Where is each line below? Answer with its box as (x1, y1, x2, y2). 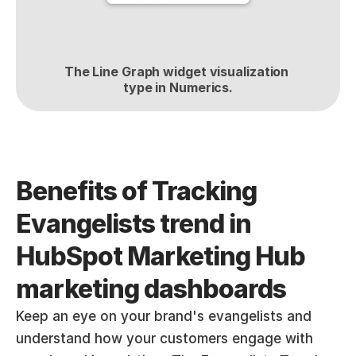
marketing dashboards (16, 273, 286, 304)
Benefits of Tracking (16, 176, 257, 207)
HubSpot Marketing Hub (16, 241, 305, 272)
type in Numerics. (122, 79, 234, 95)
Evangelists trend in (16, 208, 251, 239)
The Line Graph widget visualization (64, 64, 289, 79)
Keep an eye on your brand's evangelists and (16, 308, 311, 324)
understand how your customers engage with (16, 331, 313, 346)
